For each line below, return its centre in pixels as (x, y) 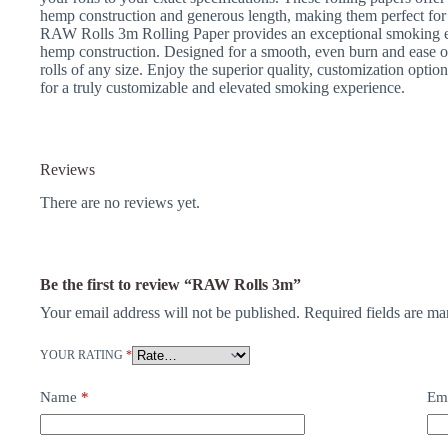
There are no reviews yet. (120, 203)
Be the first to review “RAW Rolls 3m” (170, 285)
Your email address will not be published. (170, 313)
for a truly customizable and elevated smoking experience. (222, 88)
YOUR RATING (83, 355)
